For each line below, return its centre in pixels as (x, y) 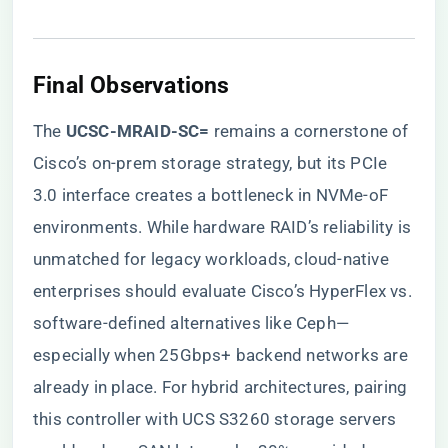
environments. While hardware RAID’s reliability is (222, 227)
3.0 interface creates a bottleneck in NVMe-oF (211, 195)
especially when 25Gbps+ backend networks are (220, 355)
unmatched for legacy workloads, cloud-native (211, 259)
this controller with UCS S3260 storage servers (215, 419)
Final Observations (131, 85)
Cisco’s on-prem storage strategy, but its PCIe (210, 163)
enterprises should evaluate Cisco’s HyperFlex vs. (222, 291)
